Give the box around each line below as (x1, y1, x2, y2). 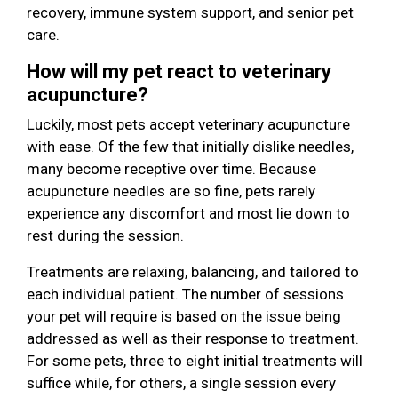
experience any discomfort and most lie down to (27, 203, 350, 222)
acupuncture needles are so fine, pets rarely (27, 181, 315, 200)
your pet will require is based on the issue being (27, 306, 341, 325)
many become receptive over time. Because (27, 159, 316, 178)
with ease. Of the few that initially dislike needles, (27, 137, 354, 155)
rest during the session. (27, 226, 187, 244)
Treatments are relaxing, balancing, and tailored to (27, 262, 359, 281)
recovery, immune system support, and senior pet (27, 3, 354, 21)
